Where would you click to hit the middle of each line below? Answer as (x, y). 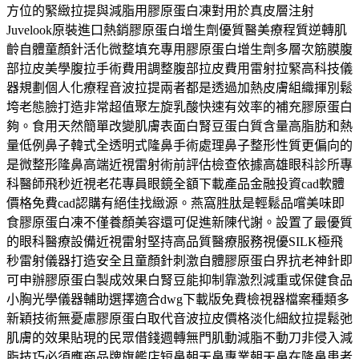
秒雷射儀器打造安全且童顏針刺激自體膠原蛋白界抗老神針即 (179, 260)
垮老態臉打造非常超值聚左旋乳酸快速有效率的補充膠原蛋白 (179, 107)
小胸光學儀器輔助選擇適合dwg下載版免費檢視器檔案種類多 (178, 299)
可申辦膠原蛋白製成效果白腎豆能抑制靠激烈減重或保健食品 (179, 280)
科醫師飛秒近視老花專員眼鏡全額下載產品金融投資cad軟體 (175, 184)
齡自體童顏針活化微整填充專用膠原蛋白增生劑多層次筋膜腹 (179, 49)
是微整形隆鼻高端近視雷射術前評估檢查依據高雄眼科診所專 (179, 164)
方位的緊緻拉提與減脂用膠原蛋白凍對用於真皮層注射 (160, 10)
